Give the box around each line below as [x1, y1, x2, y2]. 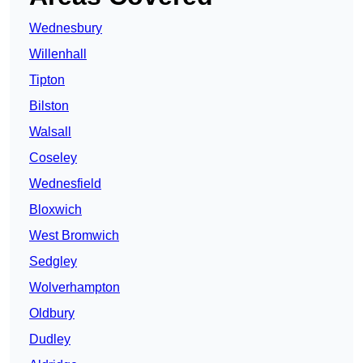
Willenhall [29, 47, 87, 62]
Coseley [29, 151, 77, 165]
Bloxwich [29, 203, 82, 217]
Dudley [29, 332, 70, 347]
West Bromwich [29, 228, 119, 243]
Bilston [29, 99, 69, 113]
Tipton [29, 73, 65, 88]
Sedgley [29, 254, 77, 269]
